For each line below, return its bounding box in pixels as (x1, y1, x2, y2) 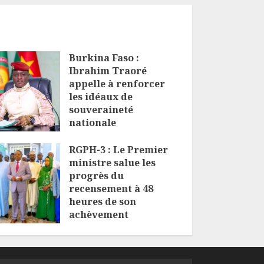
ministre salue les (68, 156, 156, 170)
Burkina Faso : (68, 51, 139, 65)
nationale (68, 116, 116, 130)
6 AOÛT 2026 (77, 133, 117, 141)
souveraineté (68, 103, 133, 117)
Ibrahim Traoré (68, 64, 147, 78)
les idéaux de (68, 90, 133, 104)
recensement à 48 (68, 182, 153, 196)
